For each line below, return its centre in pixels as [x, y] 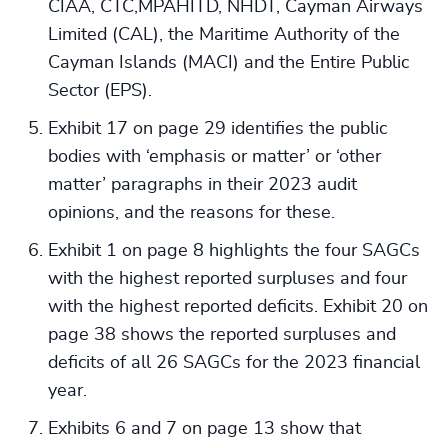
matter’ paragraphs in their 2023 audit [202, 185]
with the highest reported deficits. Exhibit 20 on [238, 307]
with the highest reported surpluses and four [227, 279]
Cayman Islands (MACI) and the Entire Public [228, 63]
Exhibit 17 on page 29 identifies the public [217, 129]
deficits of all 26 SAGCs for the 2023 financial [234, 363]
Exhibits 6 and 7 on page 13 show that [204, 429]
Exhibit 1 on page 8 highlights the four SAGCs [234, 251]
